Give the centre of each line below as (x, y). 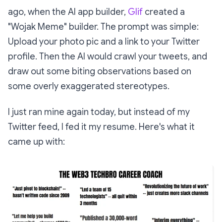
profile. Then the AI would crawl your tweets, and (108, 57)
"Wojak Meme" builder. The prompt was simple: (103, 27)
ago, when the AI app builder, (68, 12)
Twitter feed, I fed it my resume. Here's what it (101, 127)
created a (164, 12)
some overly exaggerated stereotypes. (89, 86)
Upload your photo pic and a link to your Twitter (104, 42)
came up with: (36, 142)
